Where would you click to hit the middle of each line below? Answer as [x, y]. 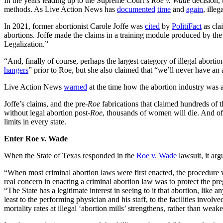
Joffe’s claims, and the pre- [46, 104]
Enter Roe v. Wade [36, 138]
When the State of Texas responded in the [70, 155]
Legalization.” [26, 44]
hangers [16, 70]
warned [75, 87]
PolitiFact [187, 26]
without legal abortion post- [47, 112]
